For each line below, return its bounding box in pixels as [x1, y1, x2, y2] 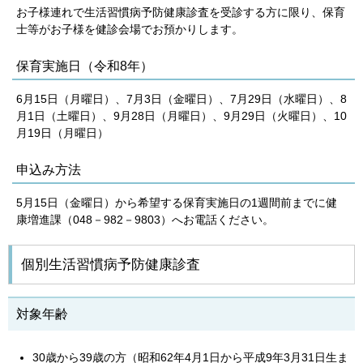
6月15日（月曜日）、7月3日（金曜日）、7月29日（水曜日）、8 [16, 92, 347, 105]
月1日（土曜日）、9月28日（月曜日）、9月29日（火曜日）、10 [16, 109, 347, 122]
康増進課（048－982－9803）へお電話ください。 [16, 213, 274, 226]
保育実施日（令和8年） [16, 59, 153, 73]
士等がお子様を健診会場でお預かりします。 [16, 23, 243, 36]
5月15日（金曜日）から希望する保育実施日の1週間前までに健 [16, 196, 337, 209]
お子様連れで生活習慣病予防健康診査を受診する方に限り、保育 [16, 6, 345, 19]
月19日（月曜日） [16, 126, 109, 139]
